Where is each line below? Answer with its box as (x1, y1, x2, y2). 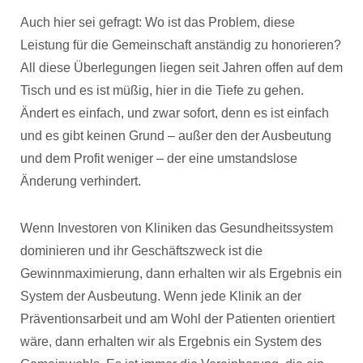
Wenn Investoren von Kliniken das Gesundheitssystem (20, 221, 333, 235)
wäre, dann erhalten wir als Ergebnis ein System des (20, 335, 322, 348)
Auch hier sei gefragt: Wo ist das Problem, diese (20, 15, 295, 29)
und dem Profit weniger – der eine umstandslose (20, 152, 297, 165)
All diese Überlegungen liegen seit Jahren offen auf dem (20, 61, 343, 75)
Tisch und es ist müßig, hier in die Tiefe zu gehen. (20, 83, 304, 97)
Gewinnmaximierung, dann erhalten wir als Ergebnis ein (20, 267, 342, 280)
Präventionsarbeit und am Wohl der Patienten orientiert (20, 312, 335, 326)
